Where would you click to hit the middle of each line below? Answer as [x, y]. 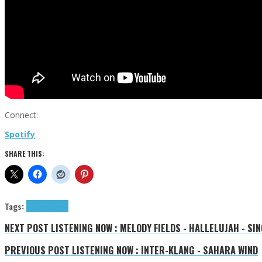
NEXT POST [27, 228]
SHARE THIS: [25, 153]
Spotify [20, 134]
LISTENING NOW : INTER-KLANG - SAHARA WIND [164, 250]
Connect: [21, 115]
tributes [56, 206]
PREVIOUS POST [37, 250]
